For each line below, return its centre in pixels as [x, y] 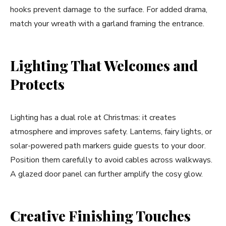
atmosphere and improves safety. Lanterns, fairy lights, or [111, 132]
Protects [37, 84]
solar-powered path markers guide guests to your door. [108, 146]
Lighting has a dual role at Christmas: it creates [93, 118]
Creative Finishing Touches [100, 216]
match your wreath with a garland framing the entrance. [107, 24]
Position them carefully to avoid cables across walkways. [111, 160]
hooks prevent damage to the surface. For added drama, [109, 10]
